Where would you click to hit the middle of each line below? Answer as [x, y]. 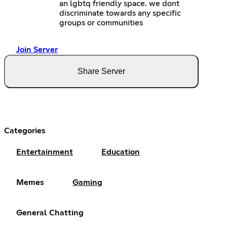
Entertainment [45, 152]
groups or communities [101, 23]
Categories [25, 130]
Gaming [87, 182]
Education [121, 152]
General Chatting [50, 213]
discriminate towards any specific [120, 13]
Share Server [101, 71]
